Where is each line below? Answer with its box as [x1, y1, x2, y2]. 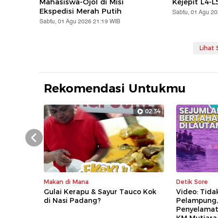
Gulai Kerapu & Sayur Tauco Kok [44, 187, 157, 197]
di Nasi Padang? [44, 196, 101, 205]
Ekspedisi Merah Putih [39, 6, 122, 16]
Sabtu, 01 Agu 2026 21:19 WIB [39, 17, 121, 27]
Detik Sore [176, 178, 208, 186]
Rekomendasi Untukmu [44, 81, 186, 96]
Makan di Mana [44, 178, 89, 186]
